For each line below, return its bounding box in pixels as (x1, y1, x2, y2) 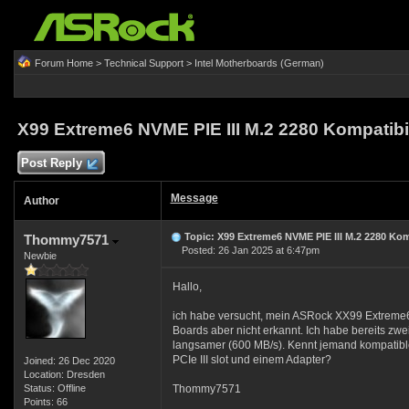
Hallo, (172, 280, 202, 293)
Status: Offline (23, 383, 86, 393)
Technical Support (103, 58, 184, 68)
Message (170, 192, 218, 204)
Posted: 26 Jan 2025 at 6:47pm (170, 245, 320, 256)
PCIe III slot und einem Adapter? (172, 353, 331, 366)
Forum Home (34, 58, 93, 68)
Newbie (23, 250, 57, 261)
